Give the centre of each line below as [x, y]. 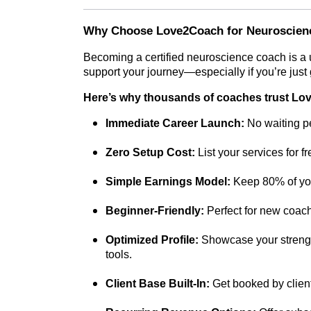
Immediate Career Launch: [175, 123]
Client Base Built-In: [158, 283]
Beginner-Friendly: [155, 210]
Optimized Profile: [152, 239]
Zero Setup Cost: [150, 152]
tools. [119, 254]
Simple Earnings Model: [168, 181]
